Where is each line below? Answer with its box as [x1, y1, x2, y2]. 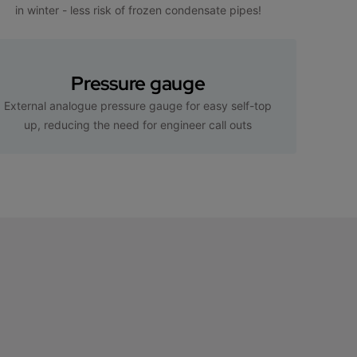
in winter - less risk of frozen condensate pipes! [14, 2, 261, 17]
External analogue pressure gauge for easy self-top [4, 98, 273, 112]
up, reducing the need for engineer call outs [24, 117, 253, 131]
